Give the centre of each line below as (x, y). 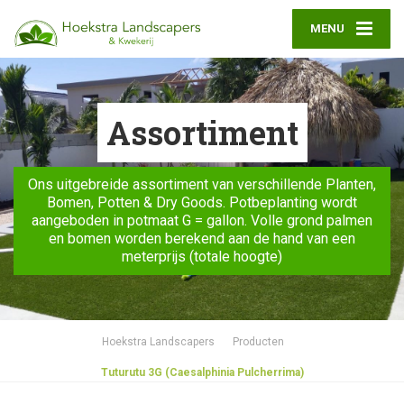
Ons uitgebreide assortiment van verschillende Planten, (202, 184)
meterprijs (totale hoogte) (202, 257)
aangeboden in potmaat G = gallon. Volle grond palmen (202, 220)
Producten (258, 342)
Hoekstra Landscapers (158, 342)
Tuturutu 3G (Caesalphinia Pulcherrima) (202, 372)
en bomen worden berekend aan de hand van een (202, 239)
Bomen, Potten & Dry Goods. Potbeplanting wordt (202, 202)
